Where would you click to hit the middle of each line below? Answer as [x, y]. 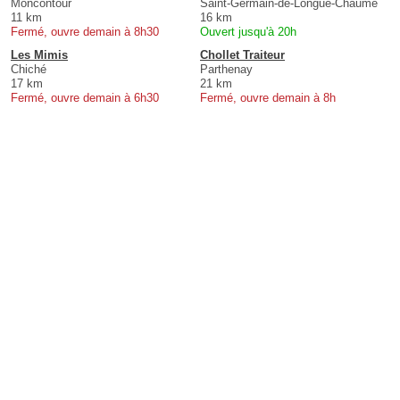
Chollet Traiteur [242, 55]
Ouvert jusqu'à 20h [248, 32]
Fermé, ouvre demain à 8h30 [85, 32]
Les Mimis [39, 55]
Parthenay [226, 70]
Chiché [29, 70]
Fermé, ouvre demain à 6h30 [85, 98]
